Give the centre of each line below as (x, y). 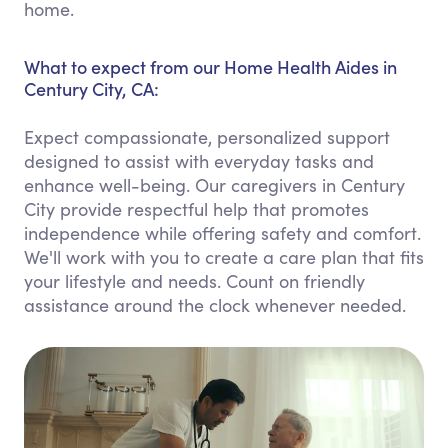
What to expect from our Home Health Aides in (210, 66)
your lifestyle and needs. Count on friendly (194, 281)
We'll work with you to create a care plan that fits (224, 257)
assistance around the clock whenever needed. (215, 305)
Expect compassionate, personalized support (207, 137)
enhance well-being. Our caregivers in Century (214, 185)
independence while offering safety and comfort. (222, 233)
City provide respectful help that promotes (196, 209)
